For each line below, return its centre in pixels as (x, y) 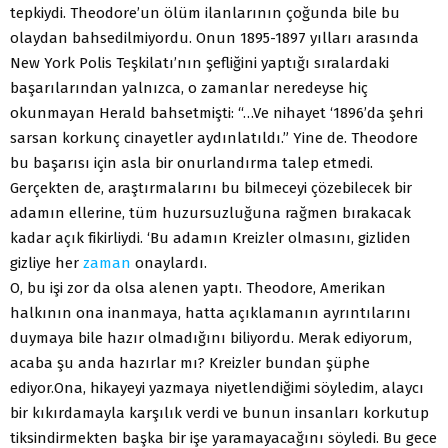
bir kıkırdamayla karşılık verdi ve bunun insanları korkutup (219, 412)
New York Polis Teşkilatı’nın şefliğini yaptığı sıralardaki (199, 62)
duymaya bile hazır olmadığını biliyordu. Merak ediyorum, (211, 337)
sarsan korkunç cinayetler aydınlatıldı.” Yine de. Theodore (214, 137)
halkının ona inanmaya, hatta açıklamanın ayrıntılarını (210, 312)
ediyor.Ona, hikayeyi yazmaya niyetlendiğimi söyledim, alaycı (217, 387)
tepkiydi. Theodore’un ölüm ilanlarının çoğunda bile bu (205, 12)
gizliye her (46, 262)
